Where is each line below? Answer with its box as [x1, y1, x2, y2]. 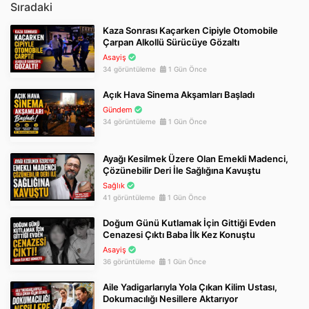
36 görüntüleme [103, 257, 159, 266]
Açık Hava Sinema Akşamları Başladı [103, 89, 255, 100]
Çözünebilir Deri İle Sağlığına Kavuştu [103, 165, 261, 176]
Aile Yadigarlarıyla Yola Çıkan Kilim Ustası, [103, 281, 277, 292]
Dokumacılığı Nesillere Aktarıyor [103, 293, 238, 304]
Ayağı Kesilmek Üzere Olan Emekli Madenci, [103, 153, 288, 164]
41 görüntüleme [103, 193, 159, 201]
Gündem [103, 105, 132, 114]
